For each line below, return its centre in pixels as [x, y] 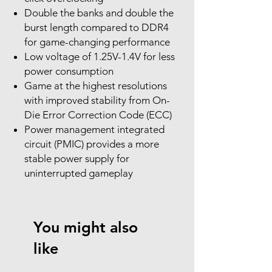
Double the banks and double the [99, 12]
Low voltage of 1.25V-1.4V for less [100, 56]
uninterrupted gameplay [79, 173]
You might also [86, 227]
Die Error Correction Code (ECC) [98, 114]
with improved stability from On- [97, 100]
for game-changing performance [97, 42]
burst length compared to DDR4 [97, 27]
